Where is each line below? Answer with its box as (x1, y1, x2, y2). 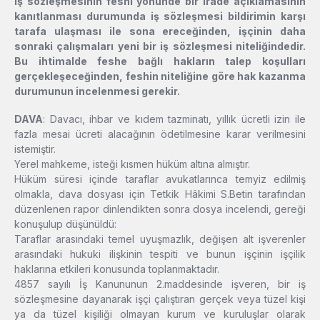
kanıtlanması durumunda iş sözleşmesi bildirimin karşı (14, 10, 306, 23)
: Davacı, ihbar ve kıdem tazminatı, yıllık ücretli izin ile (43, 113, 306, 126)
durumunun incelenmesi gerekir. (14, 85, 180, 98)
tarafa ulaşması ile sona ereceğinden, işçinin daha (14, 25, 306, 38)
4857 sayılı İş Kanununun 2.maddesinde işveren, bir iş (14, 278, 306, 291)
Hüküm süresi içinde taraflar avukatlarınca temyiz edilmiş (14, 173, 306, 186)
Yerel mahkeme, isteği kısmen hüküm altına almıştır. (14, 158, 250, 171)
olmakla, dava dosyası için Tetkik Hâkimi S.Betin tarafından (14, 188, 306, 201)
